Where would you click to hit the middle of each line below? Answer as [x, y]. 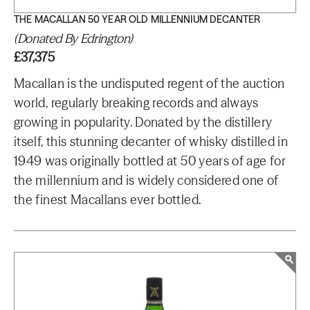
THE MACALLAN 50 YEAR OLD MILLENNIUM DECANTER [137, 19]
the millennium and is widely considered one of [146, 180]
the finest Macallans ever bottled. [108, 200]
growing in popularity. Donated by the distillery [143, 122]
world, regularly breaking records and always [136, 103]
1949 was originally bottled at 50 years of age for [150, 161]
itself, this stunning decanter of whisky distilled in [151, 142]
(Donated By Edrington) [74, 38]
